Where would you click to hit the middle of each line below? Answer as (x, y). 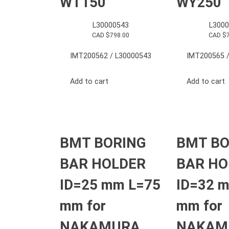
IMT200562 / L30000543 (110, 56)
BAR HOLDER (103, 164)
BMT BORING (103, 143)
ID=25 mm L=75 (110, 185)
